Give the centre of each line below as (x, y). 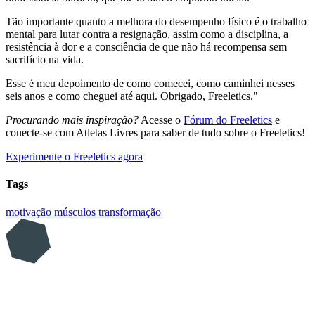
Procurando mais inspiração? (72, 120)
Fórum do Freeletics (228, 120)
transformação (130, 212)
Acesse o (161, 120)
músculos (76, 212)
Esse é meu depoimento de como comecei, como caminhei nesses (150, 84)
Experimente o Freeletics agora (74, 157)
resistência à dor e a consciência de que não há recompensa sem (146, 47)
